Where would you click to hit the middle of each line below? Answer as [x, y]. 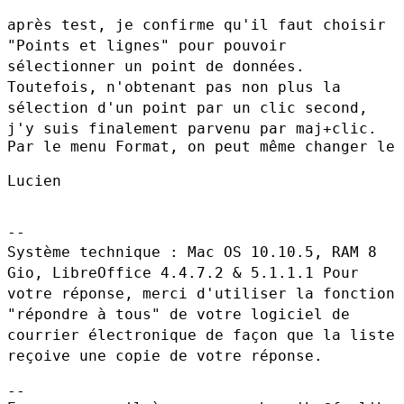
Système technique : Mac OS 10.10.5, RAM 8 [192, 252]
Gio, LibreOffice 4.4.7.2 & [129, 272]
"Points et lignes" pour [115, 45]
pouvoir [255, 45]
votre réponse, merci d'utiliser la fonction [201, 293]
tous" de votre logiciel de [233, 314]
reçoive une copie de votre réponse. [165, 355]
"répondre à [61, 314]
